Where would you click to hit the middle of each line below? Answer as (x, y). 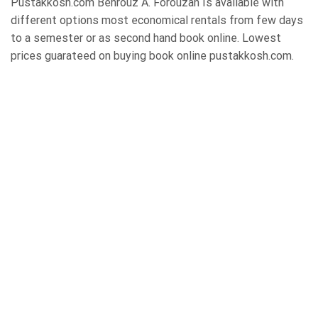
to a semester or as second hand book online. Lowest (146, 38)
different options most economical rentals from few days (157, 20)
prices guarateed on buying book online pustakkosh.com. (152, 55)
